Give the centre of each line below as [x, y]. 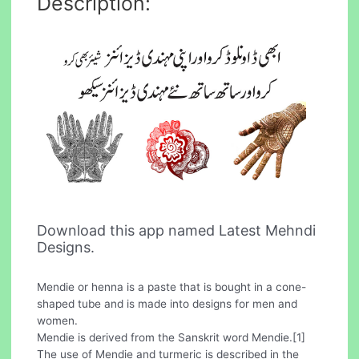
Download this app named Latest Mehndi [177, 231]
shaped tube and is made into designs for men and [167, 303]
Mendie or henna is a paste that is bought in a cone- [172, 286]
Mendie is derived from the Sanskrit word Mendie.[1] [171, 337]
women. [58, 320]
